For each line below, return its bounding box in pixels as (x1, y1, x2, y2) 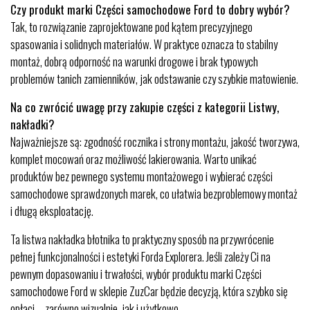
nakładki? (10, 116, 55, 133)
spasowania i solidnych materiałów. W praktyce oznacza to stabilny (10, 35, 277, 53)
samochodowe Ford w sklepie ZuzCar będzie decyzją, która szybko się (10, 282, 288, 300)
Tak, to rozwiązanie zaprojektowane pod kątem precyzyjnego (10, 18, 253, 35)
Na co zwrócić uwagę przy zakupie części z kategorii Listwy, (10, 98, 279, 116)
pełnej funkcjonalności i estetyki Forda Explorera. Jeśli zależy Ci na (10, 248, 271, 265)
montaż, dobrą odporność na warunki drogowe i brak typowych (10, 53, 258, 70)
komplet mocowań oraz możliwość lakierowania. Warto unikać (10, 150, 257, 167)
